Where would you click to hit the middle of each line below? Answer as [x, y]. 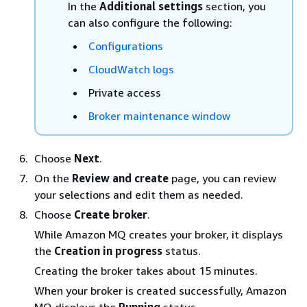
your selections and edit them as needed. [139, 194]
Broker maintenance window [159, 115]
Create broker [111, 214]
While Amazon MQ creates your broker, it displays [159, 234]
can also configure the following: [150, 22]
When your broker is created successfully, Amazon [160, 290]
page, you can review [222, 178]
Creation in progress [108, 250]
